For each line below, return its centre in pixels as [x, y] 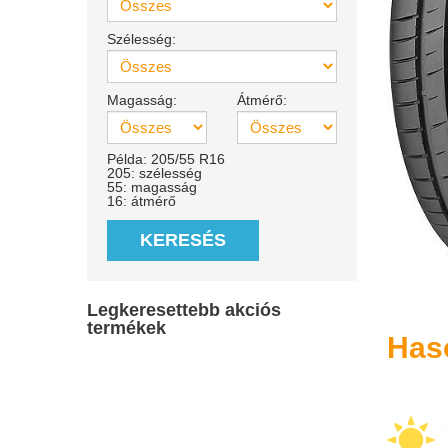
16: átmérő [141, 201]
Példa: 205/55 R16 [166, 159]
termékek [126, 328]
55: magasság [152, 187]
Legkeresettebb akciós [184, 310]
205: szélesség [154, 173]
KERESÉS [183, 240]
